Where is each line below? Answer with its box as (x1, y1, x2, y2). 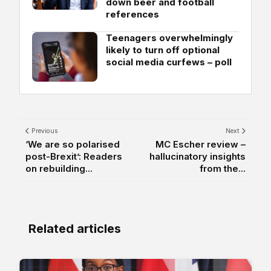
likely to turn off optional (106, 44, 220, 56)
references (106, 8, 159, 20)
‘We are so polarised (25, 138, 120, 150)
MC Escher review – (155, 138, 246, 150)
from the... (200, 162, 246, 174)
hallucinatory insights (149, 150, 246, 162)
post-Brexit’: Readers (25, 150, 122, 162)
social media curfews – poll (106, 56, 232, 68)
